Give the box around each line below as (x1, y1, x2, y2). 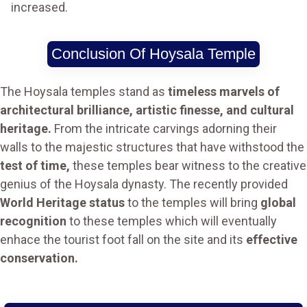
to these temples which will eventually (66, 214, 277, 229)
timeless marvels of (168, 84, 280, 99)
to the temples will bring (125, 195, 260, 210)
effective (246, 232, 297, 247)
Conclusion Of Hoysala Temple (51, 45, 256, 63)
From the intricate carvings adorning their (51, 121, 277, 136)
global (260, 195, 296, 210)
